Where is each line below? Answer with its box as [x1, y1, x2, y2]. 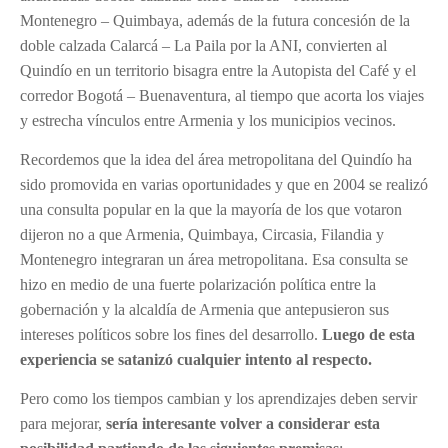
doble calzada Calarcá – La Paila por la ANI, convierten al [20, 37, 387, 54]
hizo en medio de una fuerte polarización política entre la [20, 276, 376, 293]
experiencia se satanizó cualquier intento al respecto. [20, 351, 372, 368]
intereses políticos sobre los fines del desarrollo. [20, 326, 322, 343]
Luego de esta [322, 326, 415, 343]
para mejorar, [20, 415, 106, 432]
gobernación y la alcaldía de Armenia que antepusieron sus [20, 301, 389, 318]
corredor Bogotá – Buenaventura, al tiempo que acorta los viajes [20, 87, 424, 104]
